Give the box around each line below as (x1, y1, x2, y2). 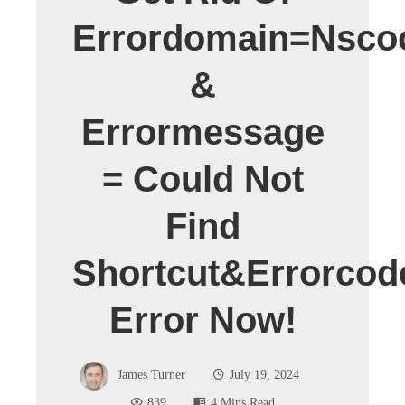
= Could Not (101, 159, 304, 199)
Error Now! (108, 300, 297, 340)
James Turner (117, 367, 185, 382)
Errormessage (80, 112, 325, 152)
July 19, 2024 (229, 367, 299, 382)
